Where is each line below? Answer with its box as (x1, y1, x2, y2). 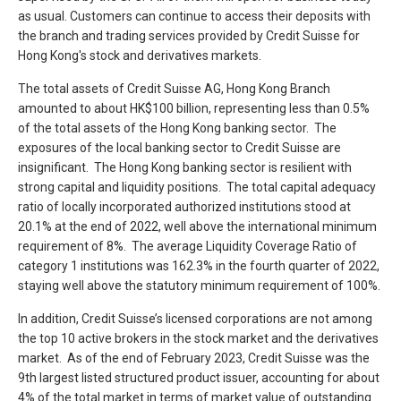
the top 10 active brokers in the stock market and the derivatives (18, 331, 379, 346)
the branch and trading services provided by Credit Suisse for (18, 29, 360, 43)
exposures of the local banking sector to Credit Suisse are (18, 141, 341, 155)
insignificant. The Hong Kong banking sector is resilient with (18, 160, 352, 175)
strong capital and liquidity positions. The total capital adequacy (18, 180, 376, 194)
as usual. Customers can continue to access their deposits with (18, 9, 371, 23)
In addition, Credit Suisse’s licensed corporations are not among (18, 311, 372, 326)
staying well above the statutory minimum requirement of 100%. (18, 278, 380, 293)
